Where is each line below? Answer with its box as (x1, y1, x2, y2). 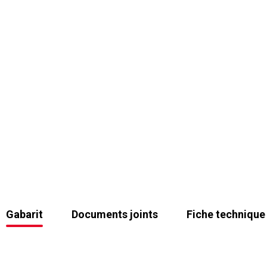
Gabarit (6, 208, 43, 221)
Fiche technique (187, 208, 265, 221)
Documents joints (72, 208, 158, 221)
